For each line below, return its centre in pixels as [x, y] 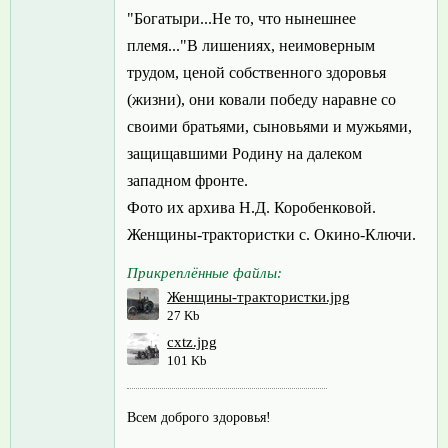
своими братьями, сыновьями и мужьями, [269, 127]
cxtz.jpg [192, 342]
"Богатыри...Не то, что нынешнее [241, 19]
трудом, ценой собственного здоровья [256, 73]
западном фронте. [187, 181]
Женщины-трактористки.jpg [258, 297]
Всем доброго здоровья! [199, 417]
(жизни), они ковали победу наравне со [261, 100]
